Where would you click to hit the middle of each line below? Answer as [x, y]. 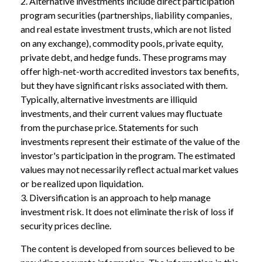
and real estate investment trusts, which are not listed [126, 29]
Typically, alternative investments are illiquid [109, 99]
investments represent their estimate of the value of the [130, 141]
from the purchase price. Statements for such [109, 127]
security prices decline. [66, 225]
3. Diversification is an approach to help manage [116, 197]
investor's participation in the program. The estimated [128, 155]
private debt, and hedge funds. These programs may [123, 57]
